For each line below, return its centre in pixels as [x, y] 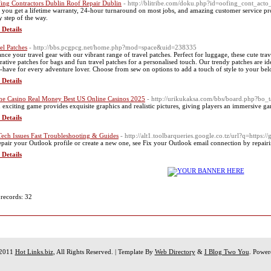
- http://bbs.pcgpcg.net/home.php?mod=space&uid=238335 [113, 47]
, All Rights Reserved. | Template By [104, 252]
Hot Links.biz [34, 252]
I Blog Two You [227, 252]
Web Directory [175, 252]
